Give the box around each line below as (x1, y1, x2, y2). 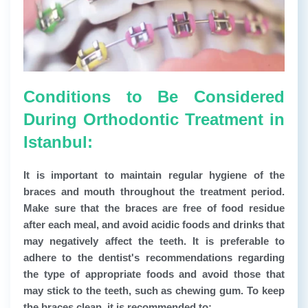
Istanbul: (23, 133, 93, 152)
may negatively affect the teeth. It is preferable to (23, 235, 285, 247)
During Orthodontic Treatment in (23, 110, 285, 129)
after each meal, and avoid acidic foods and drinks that (23, 219, 285, 231)
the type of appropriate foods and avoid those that (23, 268, 285, 280)
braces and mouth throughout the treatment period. (23, 186, 285, 198)
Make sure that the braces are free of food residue (23, 202, 285, 214)
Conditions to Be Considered (23, 87, 285, 107)
